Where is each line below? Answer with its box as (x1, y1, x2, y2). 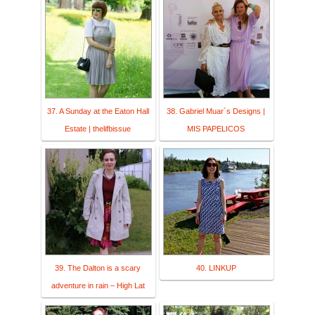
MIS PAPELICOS (187, 124, 245, 134)
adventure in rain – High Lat (51, 281, 145, 290)
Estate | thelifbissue (65, 124, 131, 134)
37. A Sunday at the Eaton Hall (46, 107, 149, 116)
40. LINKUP (195, 264, 236, 273)
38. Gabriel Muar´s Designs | (167, 107, 265, 116)
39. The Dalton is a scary (55, 264, 141, 273)
